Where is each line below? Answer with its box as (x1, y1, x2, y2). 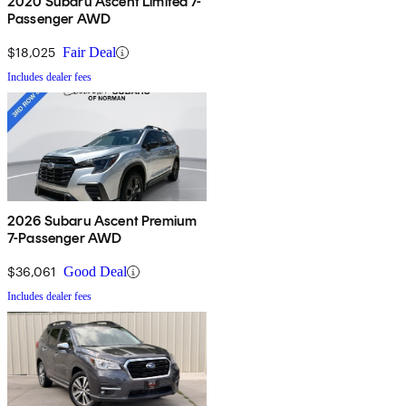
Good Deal (63, 264, 127, 280)
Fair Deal (63, 44, 116, 61)
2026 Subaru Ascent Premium (7, 212, 198, 230)
